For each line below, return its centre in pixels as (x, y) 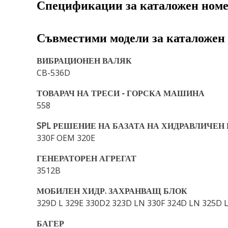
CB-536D (53, 73)
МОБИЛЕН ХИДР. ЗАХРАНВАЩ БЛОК (112, 191)
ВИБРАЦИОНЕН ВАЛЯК (84, 61)
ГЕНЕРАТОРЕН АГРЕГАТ (87, 158)
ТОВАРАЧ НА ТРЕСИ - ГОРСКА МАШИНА (121, 93)
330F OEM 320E (66, 138)
